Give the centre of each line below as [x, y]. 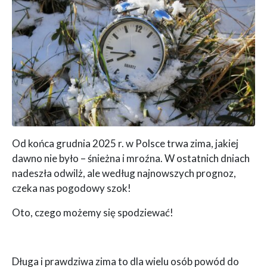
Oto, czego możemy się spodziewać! [93, 212]
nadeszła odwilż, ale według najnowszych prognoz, [124, 173]
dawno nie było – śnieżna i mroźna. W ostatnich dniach [131, 158]
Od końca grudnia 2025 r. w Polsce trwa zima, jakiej [125, 143]
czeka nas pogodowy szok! [72, 188]
